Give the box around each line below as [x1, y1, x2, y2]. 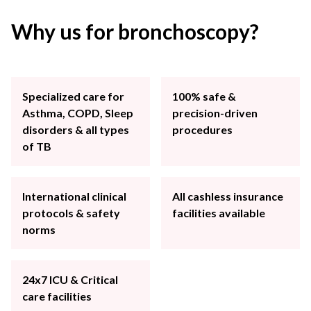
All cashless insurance [171, 190, 283, 203]
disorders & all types [22, 123, 129, 136]
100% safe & [171, 90, 236, 103]
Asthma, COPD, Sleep [22, 106, 133, 119]
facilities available [171, 206, 265, 219]
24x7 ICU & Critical [22, 273, 118, 286]
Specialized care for [22, 90, 124, 103]
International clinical [22, 190, 126, 203]
